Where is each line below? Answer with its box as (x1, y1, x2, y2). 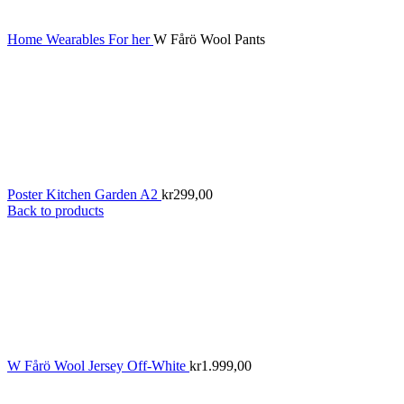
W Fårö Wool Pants (153, 32, 265, 48)
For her (108, 32, 153, 48)
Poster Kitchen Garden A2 (7, 187, 161, 203)
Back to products (7, 203, 104, 219)
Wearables (46, 32, 108, 48)
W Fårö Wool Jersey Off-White (7, 358, 189, 374)
